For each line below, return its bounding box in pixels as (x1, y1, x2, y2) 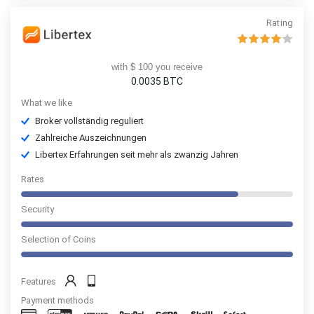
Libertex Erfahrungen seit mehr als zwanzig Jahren (35, 149, 238, 161)
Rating (266, 17, 293, 28)
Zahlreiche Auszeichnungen (35, 132, 146, 144)
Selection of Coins (21, 234, 96, 245)
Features (21, 275, 56, 287)
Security (21, 204, 54, 215)
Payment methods (21, 294, 94, 306)
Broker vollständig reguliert (35, 116, 144, 127)
